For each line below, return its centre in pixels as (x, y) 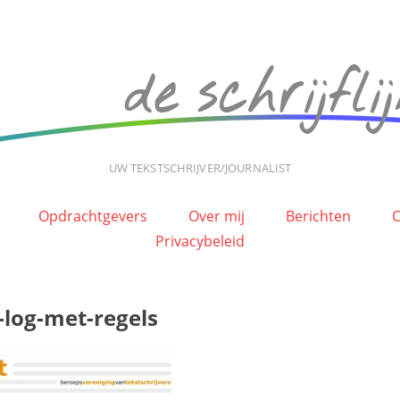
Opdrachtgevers (92, 216)
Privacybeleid (200, 241)
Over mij (216, 216)
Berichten (318, 216)
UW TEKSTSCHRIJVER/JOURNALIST (200, 168)
